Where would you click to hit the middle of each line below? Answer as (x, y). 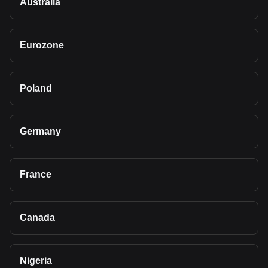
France (36, 174)
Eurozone (42, 45)
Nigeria (36, 261)
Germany (40, 131)
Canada (37, 217)
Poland (36, 88)
